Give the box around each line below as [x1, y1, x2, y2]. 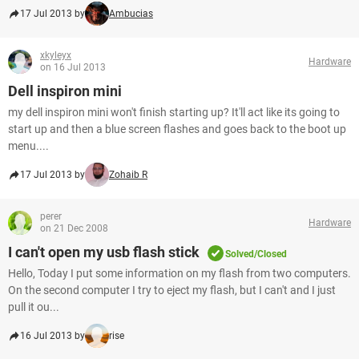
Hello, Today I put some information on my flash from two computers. [8, 267, 351, 280]
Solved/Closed [225, 248, 287, 260]
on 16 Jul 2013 [40, 62, 106, 73]
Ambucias [109, 8, 153, 19]
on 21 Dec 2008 [40, 223, 108, 234]
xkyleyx [40, 50, 71, 61]
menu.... [8, 139, 49, 152]
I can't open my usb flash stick [8, 244, 200, 260]
